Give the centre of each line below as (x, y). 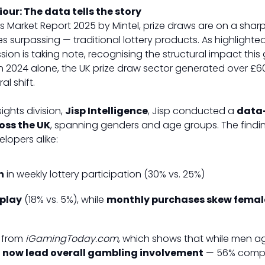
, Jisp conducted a (192, 111)
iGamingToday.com (72, 239)
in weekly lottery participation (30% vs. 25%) (104, 174)
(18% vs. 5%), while (64, 200)
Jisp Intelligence (106, 111)
